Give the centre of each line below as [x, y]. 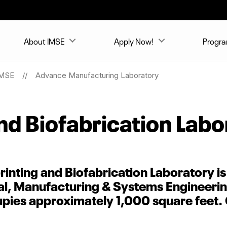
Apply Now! [134, 41]
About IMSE [44, 41]
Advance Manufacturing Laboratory [97, 75]
